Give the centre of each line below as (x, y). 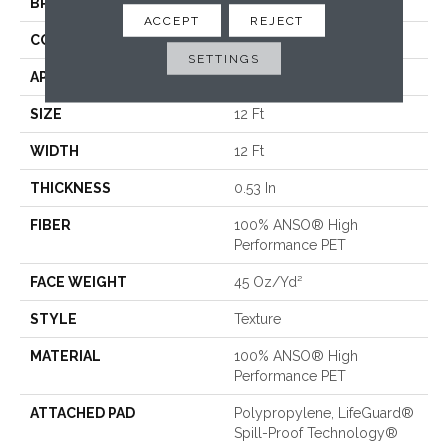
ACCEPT (171, 20)
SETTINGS (224, 58)
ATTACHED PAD (82, 413)
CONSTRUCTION (89, 40)
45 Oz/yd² (268, 282)
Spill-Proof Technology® (316, 433)
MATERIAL (65, 356)
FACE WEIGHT (78, 282)
